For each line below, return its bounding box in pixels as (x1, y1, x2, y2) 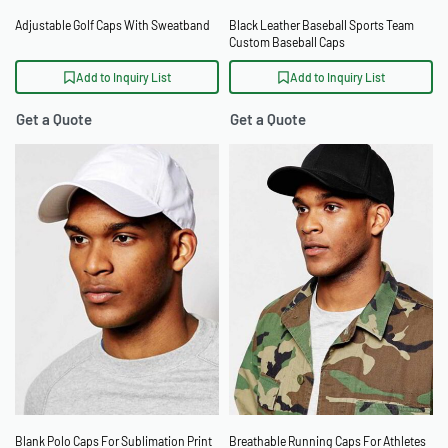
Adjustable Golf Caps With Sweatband (15, 18, 210, 33)
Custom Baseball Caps (229, 35, 345, 50)
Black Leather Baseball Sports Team (229, 18, 414, 33)
